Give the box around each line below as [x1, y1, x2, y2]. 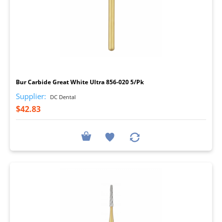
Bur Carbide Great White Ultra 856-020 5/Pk [16, 77, 144, 86]
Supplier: [16, 91, 46, 101]
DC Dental [49, 93, 76, 101]
